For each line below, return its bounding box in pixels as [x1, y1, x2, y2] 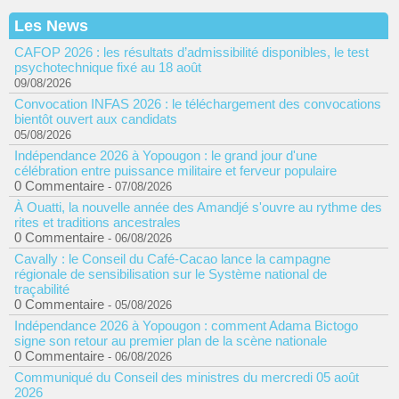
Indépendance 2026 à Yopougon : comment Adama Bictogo [14, 318, 358, 333]
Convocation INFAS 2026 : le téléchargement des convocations [14, 96, 381, 111]
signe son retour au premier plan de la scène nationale [14, 333, 327, 348]
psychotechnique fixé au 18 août [14, 60, 201, 75]
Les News [14, 17, 88, 35]
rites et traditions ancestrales [14, 215, 181, 230]
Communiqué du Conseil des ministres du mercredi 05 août [14, 370, 359, 385]
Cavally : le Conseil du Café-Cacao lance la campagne [14, 251, 330, 266]
